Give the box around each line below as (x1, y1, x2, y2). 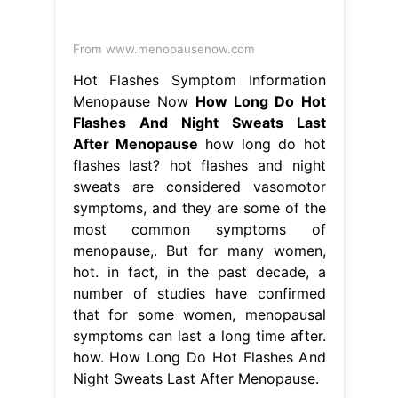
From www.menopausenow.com (72, 41, 255, 56)
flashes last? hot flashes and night (72, 155, 326, 174)
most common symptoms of (72, 219, 326, 238)
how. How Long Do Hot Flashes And (72, 347, 326, 366)
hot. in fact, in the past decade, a (72, 262, 326, 281)
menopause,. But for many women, (72, 241, 326, 259)
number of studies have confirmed (72, 283, 326, 302)
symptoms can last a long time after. (72, 326, 326, 345)
